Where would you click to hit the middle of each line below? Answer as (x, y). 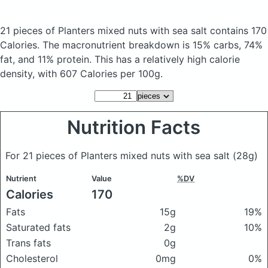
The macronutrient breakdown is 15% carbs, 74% (153, 45)
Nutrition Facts (134, 127)
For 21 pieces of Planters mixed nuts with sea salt (119, 156)
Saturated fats (38, 227)
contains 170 (238, 31)
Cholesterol (32, 258)
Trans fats (28, 243)
